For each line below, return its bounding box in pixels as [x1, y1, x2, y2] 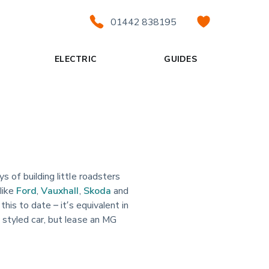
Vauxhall [41, 184, 79, 196]
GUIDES [164, 53, 197, 64]
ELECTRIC [55, 53, 97, 64]
